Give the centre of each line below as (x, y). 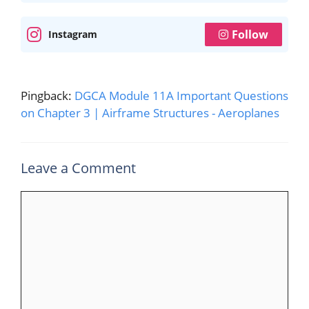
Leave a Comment (78, 168)
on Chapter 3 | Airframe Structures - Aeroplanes (150, 112)
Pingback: (48, 95)
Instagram (73, 34)
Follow (250, 34)
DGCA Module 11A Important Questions (181, 95)
